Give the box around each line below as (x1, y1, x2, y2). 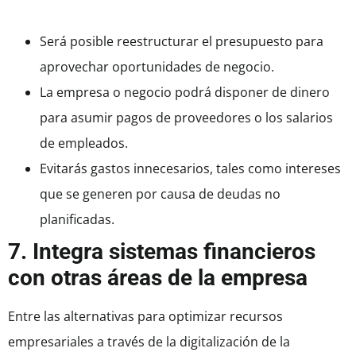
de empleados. (40, 134, 128, 153)
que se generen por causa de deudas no (40, 185, 281, 203)
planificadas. (40, 211, 118, 229)
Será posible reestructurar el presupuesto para (40, 33, 323, 51)
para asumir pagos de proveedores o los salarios (40, 109, 333, 127)
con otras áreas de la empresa (8, 265, 308, 292)
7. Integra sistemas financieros (8, 238, 315, 265)
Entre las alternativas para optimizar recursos (8, 308, 283, 326)
